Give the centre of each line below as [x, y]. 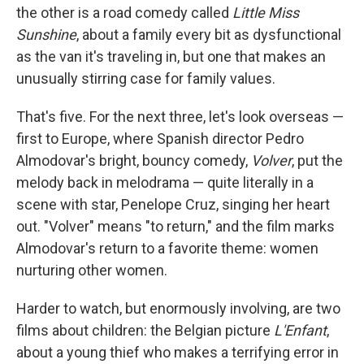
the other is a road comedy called [124, 13]
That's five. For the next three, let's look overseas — [180, 117]
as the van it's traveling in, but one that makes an [171, 56]
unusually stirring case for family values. [146, 78]
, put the [317, 160]
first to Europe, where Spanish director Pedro [160, 139]
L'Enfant [300, 330]
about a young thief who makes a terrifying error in [178, 352]
